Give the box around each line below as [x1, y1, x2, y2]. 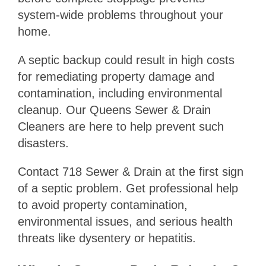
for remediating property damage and [17, 70, 214, 84]
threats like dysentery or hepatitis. [17, 232, 196, 245]
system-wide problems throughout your [17, 8, 223, 22]
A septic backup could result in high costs [17, 53, 235, 67]
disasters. [17, 137, 69, 150]
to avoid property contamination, [17, 198, 188, 212]
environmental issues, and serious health [17, 215, 233, 229]
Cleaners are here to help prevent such [17, 120, 224, 134]
